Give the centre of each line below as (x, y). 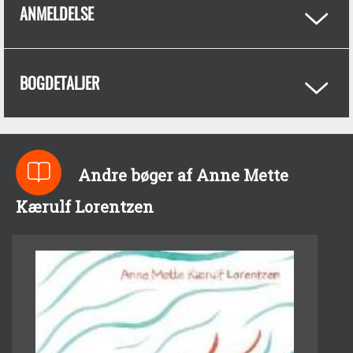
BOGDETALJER (59, 83)
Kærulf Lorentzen (85, 207)
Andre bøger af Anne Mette (183, 175)
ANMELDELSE (57, 13)
